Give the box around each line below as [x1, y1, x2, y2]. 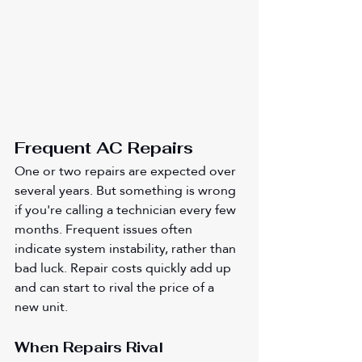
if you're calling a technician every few [15, 196, 239, 222]
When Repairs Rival [15, 337, 167, 356]
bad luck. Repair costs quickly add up [15, 255, 234, 280]
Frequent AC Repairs [15, 137, 198, 158]
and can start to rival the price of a [15, 274, 217, 300]
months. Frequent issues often [15, 216, 196, 242]
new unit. [15, 293, 68, 319]
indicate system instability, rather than [15, 235, 239, 261]
